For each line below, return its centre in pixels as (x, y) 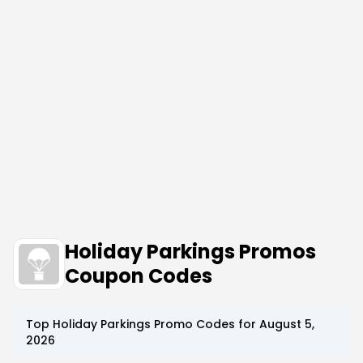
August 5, (287, 324)
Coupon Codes (139, 276)
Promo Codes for (205, 324)
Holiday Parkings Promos (190, 252)
